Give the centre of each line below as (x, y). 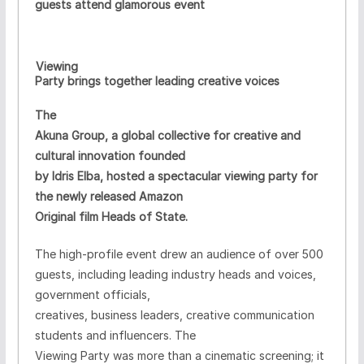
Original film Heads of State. (111, 216)
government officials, (92, 294)
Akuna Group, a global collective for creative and (167, 135)
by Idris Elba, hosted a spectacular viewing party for (176, 175)
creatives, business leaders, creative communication (174, 314)
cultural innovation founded (110, 155)
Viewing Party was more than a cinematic (147, 355)
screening (285, 355)
